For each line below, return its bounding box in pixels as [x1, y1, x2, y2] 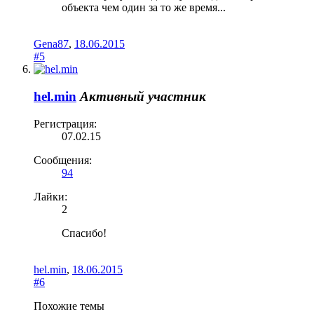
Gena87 [34, 38, 69, 50]
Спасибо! [62, 226, 107, 239]
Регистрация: [34, 117, 97, 130]
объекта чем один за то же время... [62, 1, 226, 14]
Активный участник [80, 88, 206, 104]
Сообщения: [34, 153, 92, 166]
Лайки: [34, 190, 67, 203]
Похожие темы [34, 299, 104, 312]
